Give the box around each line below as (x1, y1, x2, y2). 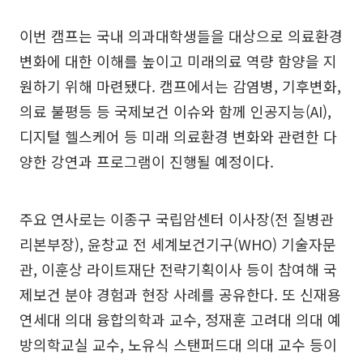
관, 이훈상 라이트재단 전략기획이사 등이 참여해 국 (19, 258, 337, 280)
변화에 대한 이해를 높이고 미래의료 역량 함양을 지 (19, 50, 337, 71)
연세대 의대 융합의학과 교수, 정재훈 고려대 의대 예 (19, 309, 341, 330)
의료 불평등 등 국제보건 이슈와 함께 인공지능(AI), (19, 100, 331, 122)
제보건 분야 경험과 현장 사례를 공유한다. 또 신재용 (19, 284, 341, 305)
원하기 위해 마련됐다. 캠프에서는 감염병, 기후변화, (19, 75, 341, 96)
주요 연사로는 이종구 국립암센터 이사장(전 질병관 (19, 208, 334, 229)
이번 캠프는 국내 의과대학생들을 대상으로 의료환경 (19, 25, 343, 46)
